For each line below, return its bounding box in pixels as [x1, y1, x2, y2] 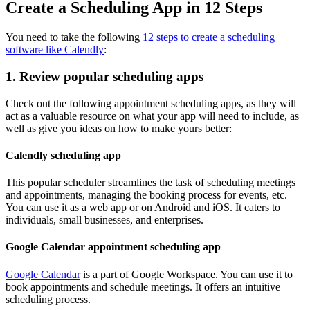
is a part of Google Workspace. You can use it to [80, 268, 293, 280]
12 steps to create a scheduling [143, 31, 275, 44]
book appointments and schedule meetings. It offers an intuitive [6, 280, 280, 293]
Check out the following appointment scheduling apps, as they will [6, 97, 296, 109]
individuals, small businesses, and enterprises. [6, 214, 203, 226]
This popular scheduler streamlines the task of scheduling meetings [6, 176, 295, 189]
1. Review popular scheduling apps [6, 69, 203, 84]
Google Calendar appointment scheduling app [6, 241, 221, 253]
